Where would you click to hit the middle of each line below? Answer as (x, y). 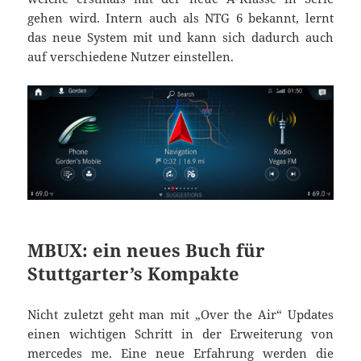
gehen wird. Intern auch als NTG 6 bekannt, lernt (180, 17)
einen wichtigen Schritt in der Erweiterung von (180, 334)
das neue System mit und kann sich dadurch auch (180, 37)
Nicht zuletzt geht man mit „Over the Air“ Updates (180, 315)
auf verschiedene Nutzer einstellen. (131, 56)
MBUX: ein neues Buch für (147, 250)
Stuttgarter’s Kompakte (134, 274)
